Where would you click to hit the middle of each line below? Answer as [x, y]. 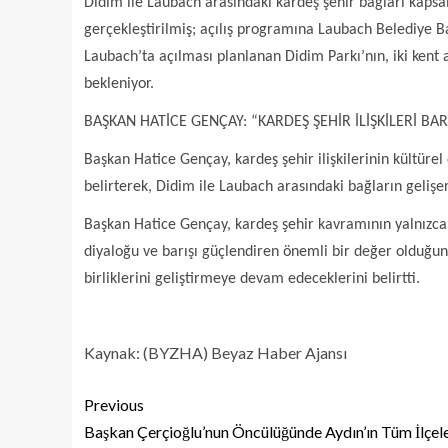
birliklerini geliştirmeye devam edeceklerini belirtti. [252, 278]
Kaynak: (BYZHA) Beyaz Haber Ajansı [215, 352]
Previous [114, 404]
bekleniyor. [119, 83]
